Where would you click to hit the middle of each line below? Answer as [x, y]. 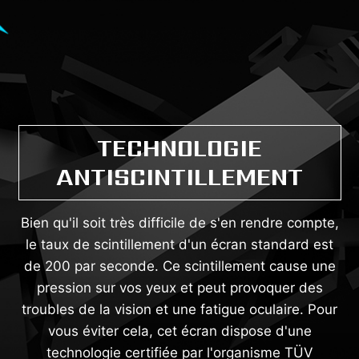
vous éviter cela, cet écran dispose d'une [179, 331]
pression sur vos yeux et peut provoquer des [179, 287]
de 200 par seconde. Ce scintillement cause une [179, 266]
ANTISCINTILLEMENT [179, 177]
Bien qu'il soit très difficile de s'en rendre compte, [179, 222]
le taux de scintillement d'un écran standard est [179, 244]
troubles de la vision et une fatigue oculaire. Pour [179, 309]
